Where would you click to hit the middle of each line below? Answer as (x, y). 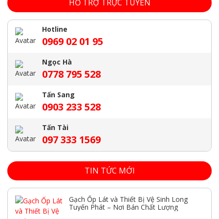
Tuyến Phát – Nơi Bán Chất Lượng (123, 207)
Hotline (55, 29)
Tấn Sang (58, 94)
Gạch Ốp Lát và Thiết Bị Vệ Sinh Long (128, 199)
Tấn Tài (55, 127)
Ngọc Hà (57, 62)
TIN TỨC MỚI (109, 170)
